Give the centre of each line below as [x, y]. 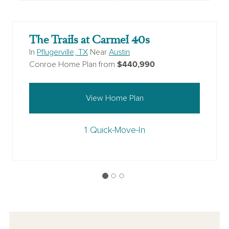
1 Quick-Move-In [114, 131]
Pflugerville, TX [62, 52]
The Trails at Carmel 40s [89, 40]
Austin [119, 52]
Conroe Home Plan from [73, 65]
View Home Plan [114, 98]
